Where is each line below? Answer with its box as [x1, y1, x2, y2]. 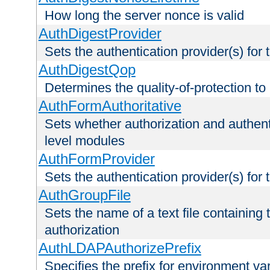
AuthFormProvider [38, 151, 155, 168]
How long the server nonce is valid [45, 8, 244, 24]
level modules [45, 133, 125, 149]
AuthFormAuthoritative [38, 98, 181, 115]
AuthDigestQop [38, 61, 136, 78]
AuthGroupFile [38, 187, 131, 204]
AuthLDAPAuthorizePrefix [38, 240, 201, 257]
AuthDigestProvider [38, 25, 162, 42]
